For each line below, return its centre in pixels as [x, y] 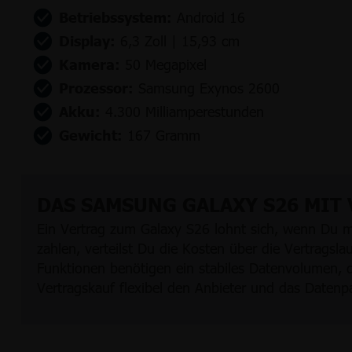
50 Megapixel [168, 64]
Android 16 [213, 17]
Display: [87, 40]
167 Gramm [164, 135]
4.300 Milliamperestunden [187, 111]
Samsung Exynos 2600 [211, 88]
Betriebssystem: [115, 17]
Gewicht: [91, 135]
